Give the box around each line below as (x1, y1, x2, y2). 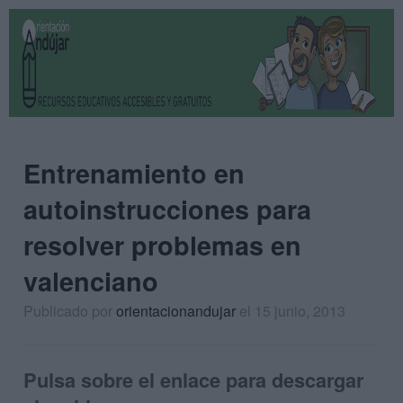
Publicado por (23, 300, 116, 321)
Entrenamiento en (23, 155, 245, 192)
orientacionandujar (116, 300, 236, 321)
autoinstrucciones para (23, 191, 311, 228)
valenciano (23, 263, 158, 300)
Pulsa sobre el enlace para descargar (23, 364, 363, 394)
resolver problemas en (23, 227, 301, 264)
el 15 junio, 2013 (239, 300, 345, 321)
